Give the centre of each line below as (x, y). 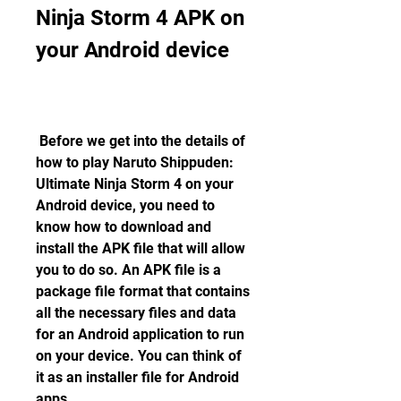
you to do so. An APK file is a (128, 270)
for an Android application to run (140, 334)
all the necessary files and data (136, 313)
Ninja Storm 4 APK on (140, 18)
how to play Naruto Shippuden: (135, 162)
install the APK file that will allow (141, 248)
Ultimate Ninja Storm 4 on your (135, 184)
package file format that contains (143, 291)
